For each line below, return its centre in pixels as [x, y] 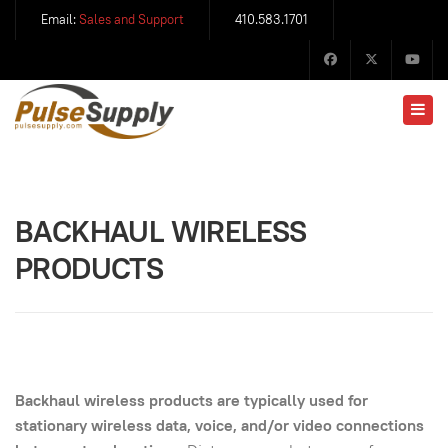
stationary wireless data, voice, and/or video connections [219, 425]
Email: [60, 19]
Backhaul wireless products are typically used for [191, 400]
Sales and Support [131, 19]
